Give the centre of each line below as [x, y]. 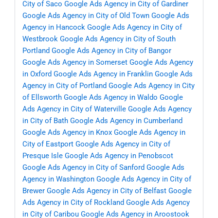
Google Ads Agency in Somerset [75, 63]
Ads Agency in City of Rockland [73, 203]
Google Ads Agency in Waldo [111, 98]
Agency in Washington [58, 179]
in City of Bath [45, 121]
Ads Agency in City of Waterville [74, 109]
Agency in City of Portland [64, 86]
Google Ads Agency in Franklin [103, 74]
